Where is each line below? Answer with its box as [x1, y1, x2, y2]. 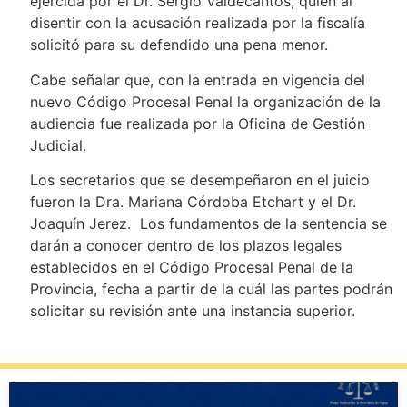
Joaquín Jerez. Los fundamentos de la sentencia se [29, 214, 387, 233]
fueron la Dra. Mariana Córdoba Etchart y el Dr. [29, 193, 356, 211]
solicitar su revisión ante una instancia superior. [29, 302, 378, 320]
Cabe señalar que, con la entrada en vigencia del [29, 70, 365, 89]
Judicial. [29, 135, 86, 154]
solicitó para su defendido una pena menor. [29, 35, 328, 55]
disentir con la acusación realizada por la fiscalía [29, 14, 365, 33]
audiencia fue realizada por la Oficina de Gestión [29, 114, 365, 133]
